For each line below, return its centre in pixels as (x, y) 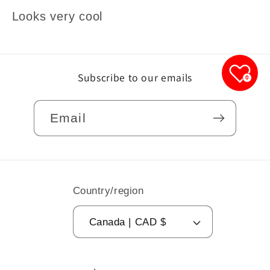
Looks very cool (57, 17)
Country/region (108, 191)
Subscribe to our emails (135, 77)
